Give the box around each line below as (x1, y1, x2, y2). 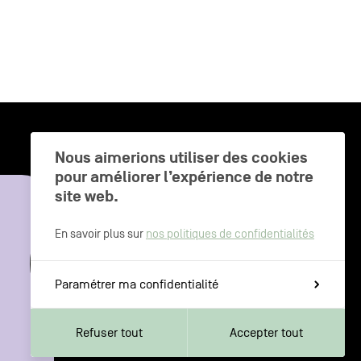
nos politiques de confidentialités (146, 226, 314, 240)
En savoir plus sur (55, 226, 146, 240)
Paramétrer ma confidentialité (55, 277, 218, 292)
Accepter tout (230, 326, 303, 340)
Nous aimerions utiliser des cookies (55, 148, 308, 168)
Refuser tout (75, 326, 143, 340)
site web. (55, 187, 118, 206)
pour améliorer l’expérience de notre (55, 168, 313, 187)
